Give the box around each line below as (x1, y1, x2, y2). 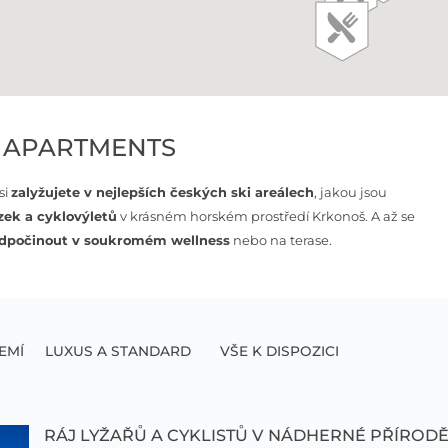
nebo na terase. (230, 232, 333, 249)
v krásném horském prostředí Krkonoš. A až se (117, 208, 416, 225)
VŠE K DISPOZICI (219, 342, 339, 359)
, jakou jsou (313, 184, 387, 201)
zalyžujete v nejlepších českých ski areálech (10, 184, 314, 201)
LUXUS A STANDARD (44, 342, 191, 359)
